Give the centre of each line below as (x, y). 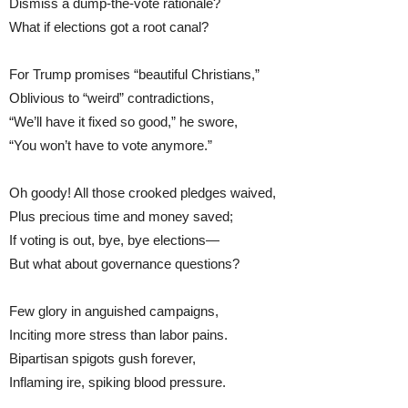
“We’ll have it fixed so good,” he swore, (123, 121)
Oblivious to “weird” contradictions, (113, 97)
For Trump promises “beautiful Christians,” (134, 74)
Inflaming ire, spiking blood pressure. (117, 382)
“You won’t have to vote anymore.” (111, 145)
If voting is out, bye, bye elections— (114, 240)
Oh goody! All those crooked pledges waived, (143, 192)
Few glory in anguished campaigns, (114, 311)
